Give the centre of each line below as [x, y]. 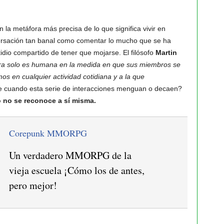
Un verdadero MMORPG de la [70, 155]
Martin [165, 52]
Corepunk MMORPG [48, 133]
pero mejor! [33, 185]
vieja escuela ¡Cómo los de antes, [76, 170]
